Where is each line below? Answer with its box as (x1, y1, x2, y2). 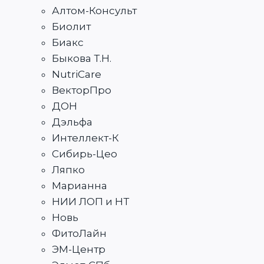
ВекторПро (52, 84, 111, 97)
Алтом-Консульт (52, 5, 137, 17)
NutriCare (52, 68, 101, 81)
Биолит (52, 21, 91, 33)
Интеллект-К (52, 132, 119, 144)
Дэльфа (52, 116, 93, 128)
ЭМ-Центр (52, 243, 105, 256)
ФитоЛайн (52, 227, 107, 240)
